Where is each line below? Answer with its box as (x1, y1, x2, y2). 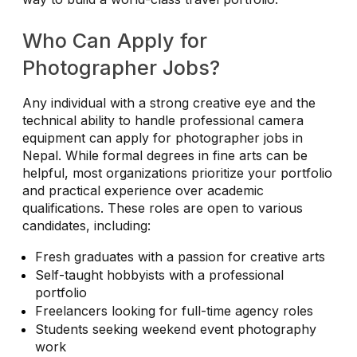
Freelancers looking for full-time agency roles (35, 302, 313, 319)
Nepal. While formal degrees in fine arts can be (22, 147, 308, 163)
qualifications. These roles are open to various (22, 199, 303, 216)
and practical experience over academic (22, 182, 264, 198)
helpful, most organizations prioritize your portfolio (22, 164, 332, 181)
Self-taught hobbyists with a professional (35, 266, 284, 283)
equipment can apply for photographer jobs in (22, 129, 303, 146)
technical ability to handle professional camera (22, 112, 304, 128)
